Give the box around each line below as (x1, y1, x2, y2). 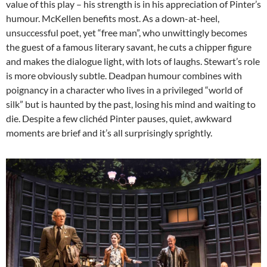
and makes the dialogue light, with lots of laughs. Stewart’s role (6, 55, 260, 67)
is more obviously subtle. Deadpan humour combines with (6, 70, 242, 82)
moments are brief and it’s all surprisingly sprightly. (6, 127, 212, 139)
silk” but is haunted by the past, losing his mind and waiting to (6, 98, 256, 110)
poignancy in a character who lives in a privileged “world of (6, 84, 243, 96)
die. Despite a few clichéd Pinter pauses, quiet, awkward (6, 113, 232, 125)
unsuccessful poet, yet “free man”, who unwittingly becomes (6, 27, 247, 39)
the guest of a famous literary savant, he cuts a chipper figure (6, 41, 252, 53)
